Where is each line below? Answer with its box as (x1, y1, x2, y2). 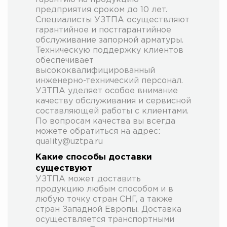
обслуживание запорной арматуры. (35, 36, 183, 44)
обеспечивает (35, 56, 94, 64)
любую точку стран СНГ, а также (35, 195, 173, 203)
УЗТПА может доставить (35, 175, 141, 183)
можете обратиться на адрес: (35, 127, 160, 135)
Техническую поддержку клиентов (35, 46, 183, 54)
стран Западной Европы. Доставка (35, 205, 181, 213)
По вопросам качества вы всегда (35, 117, 175, 125)
